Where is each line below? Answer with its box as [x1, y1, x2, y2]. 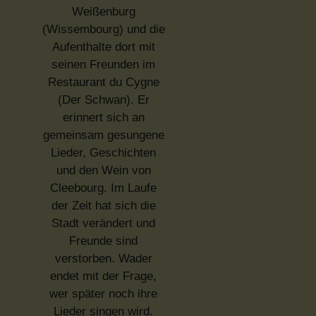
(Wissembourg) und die [42, 22, 165, 36]
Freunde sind [69, 233, 138, 248]
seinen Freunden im [51, 57, 155, 71]
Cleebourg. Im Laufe [50, 181, 157, 195]
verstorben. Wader [54, 251, 152, 265]
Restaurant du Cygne [47, 75, 159, 89]
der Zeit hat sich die [51, 198, 156, 212]
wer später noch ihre [49, 286, 157, 300]
